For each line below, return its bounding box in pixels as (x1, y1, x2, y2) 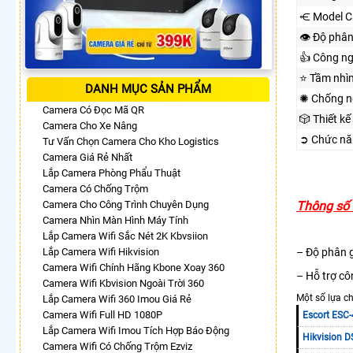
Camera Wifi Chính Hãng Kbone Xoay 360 (43, 261, 225, 273)
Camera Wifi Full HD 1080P (43, 308, 162, 321)
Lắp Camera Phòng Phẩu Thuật (43, 166, 180, 179)
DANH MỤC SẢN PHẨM (85, 81, 211, 96)
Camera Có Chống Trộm (43, 182, 148, 195)
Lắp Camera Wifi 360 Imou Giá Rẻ (43, 292, 191, 305)
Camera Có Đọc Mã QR (43, 103, 144, 116)
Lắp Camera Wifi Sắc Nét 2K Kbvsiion (43, 229, 208, 242)
